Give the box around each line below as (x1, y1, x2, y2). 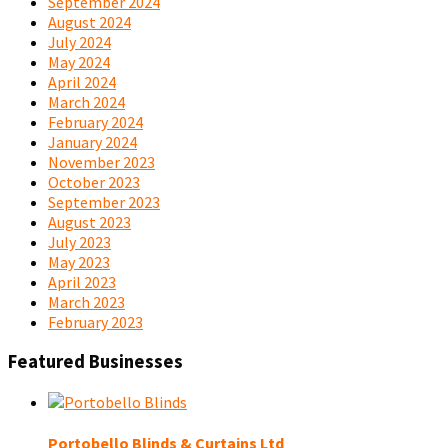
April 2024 (48, 71, 116, 92)
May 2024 (48, 51, 110, 72)
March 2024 (48, 91, 125, 112)
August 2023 (48, 211, 131, 232)
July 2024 (48, 31, 111, 52)
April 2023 (48, 271, 116, 292)
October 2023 (48, 171, 140, 192)
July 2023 (48, 231, 111, 252)
